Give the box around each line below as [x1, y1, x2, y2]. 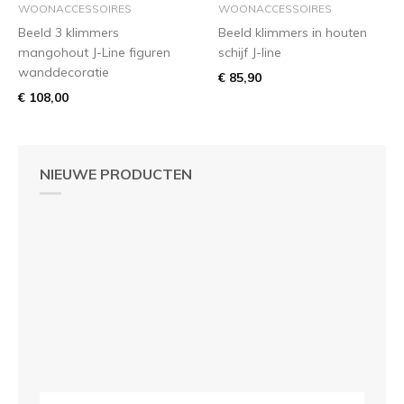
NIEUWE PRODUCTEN [40, 164, 192, 183]
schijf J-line [218, 43, 281, 60]
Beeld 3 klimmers [18, 23, 119, 41]
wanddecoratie [18, 63, 109, 80]
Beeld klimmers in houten [218, 23, 367, 41]
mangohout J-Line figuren [18, 43, 170, 60]
